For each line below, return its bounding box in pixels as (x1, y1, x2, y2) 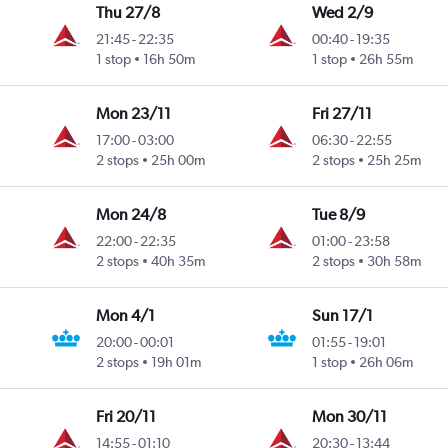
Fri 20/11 (96, 407, 157, 427)
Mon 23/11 (96, 104, 172, 124)
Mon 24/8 (96, 205, 167, 225)
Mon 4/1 (96, 306, 156, 326)
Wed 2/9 (311, 3, 373, 23)
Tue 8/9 (311, 205, 365, 225)
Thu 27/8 (96, 3, 161, 23)
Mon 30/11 (311, 407, 387, 427)
